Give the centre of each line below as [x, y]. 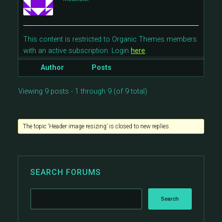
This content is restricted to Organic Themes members [110, 39]
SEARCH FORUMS [66, 172]
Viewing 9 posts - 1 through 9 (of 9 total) [83, 91]
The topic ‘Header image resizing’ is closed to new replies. [96, 126]
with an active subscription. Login [77, 51]
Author [52, 68]
